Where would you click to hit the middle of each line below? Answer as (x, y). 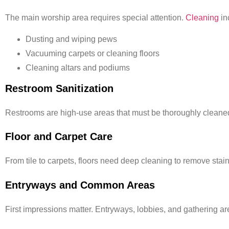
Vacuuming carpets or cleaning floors (93, 53)
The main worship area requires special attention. (95, 17)
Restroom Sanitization (59, 88)
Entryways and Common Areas (80, 185)
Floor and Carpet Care (59, 137)
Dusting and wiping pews (71, 39)
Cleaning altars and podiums (78, 67)
